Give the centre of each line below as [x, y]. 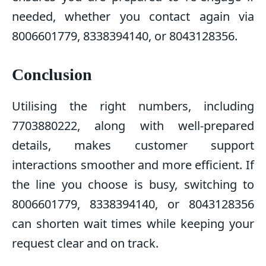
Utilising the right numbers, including [133, 106]
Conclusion [52, 75]
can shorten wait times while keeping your [133, 224]
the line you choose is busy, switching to [133, 185]
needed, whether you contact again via [133, 17]
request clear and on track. [85, 243]
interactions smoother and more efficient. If [133, 165]
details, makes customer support [133, 145]
